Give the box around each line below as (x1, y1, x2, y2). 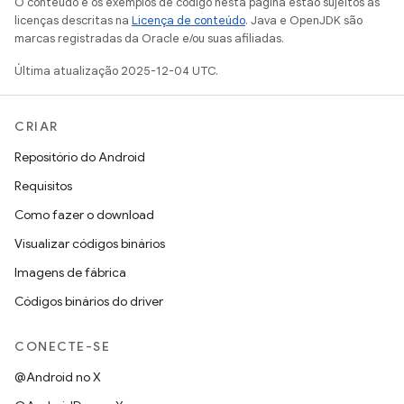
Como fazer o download (14, 207, 154, 223)
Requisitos (14, 178, 72, 194)
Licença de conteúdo (132, 13, 245, 28)
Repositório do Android (14, 149, 145, 165)
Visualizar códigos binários (14, 235, 165, 252)
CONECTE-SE (14, 338, 110, 354)
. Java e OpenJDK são (245, 13, 363, 28)
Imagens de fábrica (14, 264, 126, 280)
